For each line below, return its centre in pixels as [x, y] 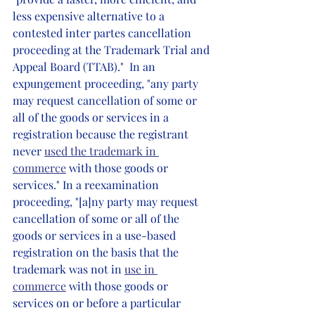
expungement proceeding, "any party [107, 83]
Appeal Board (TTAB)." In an [85, 66]
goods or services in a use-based [96, 235]
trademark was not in [69, 269]
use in [141, 269]
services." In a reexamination [87, 185]
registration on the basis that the [97, 252]
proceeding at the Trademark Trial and [112, 50]
